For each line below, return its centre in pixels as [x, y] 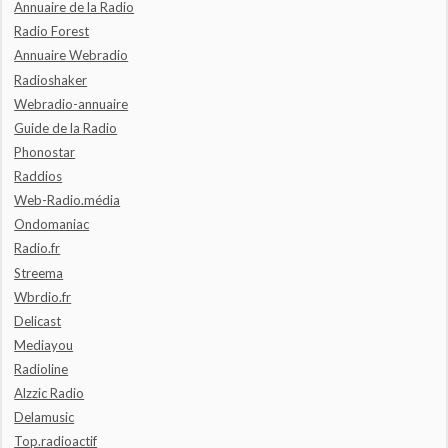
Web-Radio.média [67, 200]
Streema [39, 272]
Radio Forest [52, 31]
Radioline [41, 369]
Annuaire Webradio [71, 55]
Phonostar [45, 151]
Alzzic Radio [49, 393]
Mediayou [44, 344]
